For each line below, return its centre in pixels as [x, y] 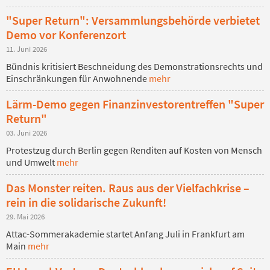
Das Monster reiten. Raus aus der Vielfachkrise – [128, 187]
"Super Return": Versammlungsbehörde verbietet [133, 20]
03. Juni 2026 [27, 132]
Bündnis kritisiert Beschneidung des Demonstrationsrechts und [134, 66]
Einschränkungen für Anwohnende [77, 78]
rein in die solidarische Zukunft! [86, 202]
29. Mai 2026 [25, 216]
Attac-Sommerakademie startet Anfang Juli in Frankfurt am [125, 234]
